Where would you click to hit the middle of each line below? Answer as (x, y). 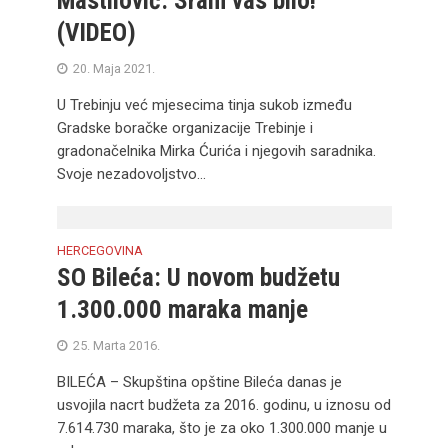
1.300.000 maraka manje (182, 309)
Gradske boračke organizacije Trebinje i (184, 128)
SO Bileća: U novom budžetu (198, 277)
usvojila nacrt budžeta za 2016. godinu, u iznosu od (223, 405)
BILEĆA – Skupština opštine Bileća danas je (199, 382)
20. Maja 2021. (113, 68)
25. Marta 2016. (116, 345)
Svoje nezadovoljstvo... (131, 174)
